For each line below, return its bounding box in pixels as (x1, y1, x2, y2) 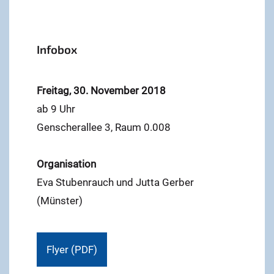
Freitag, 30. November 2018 (37, 84, 166, 97)
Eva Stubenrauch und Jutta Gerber (37, 176, 194, 189)
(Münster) (37, 194, 83, 207)
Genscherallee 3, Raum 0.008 (37, 121, 171, 134)
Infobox (37, 42, 77, 57)
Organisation (37, 158, 96, 171)
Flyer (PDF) (46, 243, 97, 256)
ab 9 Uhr (37, 103, 75, 116)
